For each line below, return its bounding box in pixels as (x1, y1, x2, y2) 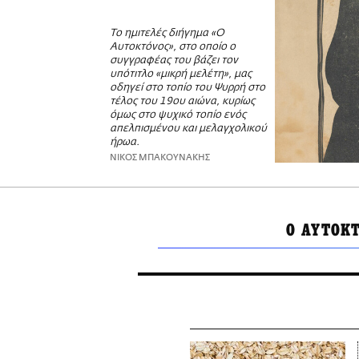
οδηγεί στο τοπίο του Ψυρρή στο (110, 83, 265, 94)
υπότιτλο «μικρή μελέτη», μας (110, 69, 252, 80)
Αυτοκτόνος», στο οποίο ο (110, 42, 236, 53)
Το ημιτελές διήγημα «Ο (110, 28, 224, 39)
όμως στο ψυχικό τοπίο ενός (110, 110, 246, 121)
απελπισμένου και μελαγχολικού (110, 123, 267, 135)
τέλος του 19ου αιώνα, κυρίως (110, 96, 255, 107)
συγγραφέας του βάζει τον (110, 55, 238, 67)
